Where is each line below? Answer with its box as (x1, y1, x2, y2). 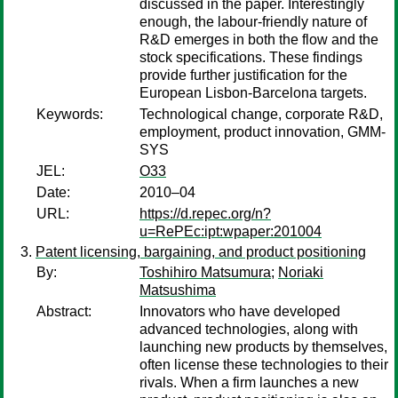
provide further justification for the (139, 68, 347, 83)
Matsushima (139, 283, 216, 298)
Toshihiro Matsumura (139, 265, 271, 280)
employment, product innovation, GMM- (139, 124, 386, 139)
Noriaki (278, 265, 323, 280)
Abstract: (36, 304, 92, 319)
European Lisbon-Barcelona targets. (139, 85, 367, 100)
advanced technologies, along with (139, 322, 358, 337)
